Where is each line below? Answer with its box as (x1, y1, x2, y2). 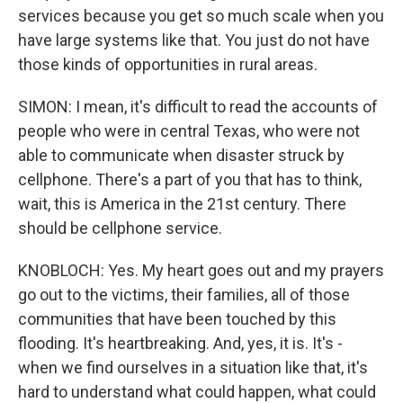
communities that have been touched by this (18, 309, 336, 328)
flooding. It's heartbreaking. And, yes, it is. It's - (18, 334, 343, 353)
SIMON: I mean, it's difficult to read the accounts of (18, 97, 378, 116)
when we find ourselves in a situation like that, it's (18, 358, 368, 377)
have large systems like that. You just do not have (18, 31, 370, 49)
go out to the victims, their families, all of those (18, 285, 350, 304)
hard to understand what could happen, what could (18, 382, 376, 401)
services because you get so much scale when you (18, 6, 384, 25)
